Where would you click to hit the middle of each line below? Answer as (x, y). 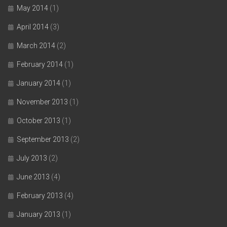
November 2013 (42, 102)
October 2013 (39, 121)
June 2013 (33, 177)
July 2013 (32, 158)
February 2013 (40, 196)
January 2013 (39, 214)
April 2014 (33, 27)
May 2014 (32, 8)
